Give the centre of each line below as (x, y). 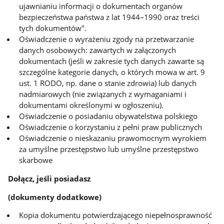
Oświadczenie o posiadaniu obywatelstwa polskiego (108, 116)
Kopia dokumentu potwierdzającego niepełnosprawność (116, 215)
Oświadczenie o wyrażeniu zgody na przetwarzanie (107, 39)
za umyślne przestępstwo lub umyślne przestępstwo (109, 149)
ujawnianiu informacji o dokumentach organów (101, 6)
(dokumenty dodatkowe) (55, 197)
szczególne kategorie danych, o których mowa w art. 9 (112, 72)
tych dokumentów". (53, 28)
